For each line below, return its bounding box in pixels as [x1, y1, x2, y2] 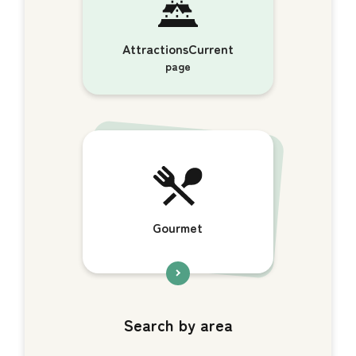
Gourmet [153, 218, 203, 237]
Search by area [122, 313, 233, 336]
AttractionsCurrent [122, 39, 234, 58]
